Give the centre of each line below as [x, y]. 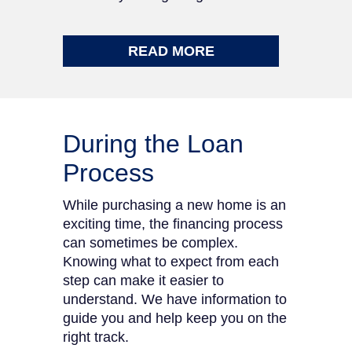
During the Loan [153, 144]
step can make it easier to [143, 280]
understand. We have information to [175, 299]
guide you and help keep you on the [175, 318]
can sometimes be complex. [150, 243]
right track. [96, 337]
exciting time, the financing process [173, 224]
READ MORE [171, 51]
